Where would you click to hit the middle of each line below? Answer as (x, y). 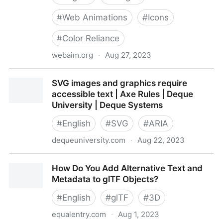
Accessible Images (46, 74)
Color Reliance (91, 38)
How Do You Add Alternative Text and (127, 168)
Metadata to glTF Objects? (105, 179)
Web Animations (95, 17)
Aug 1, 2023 (139, 214)
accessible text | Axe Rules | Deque (122, 94)
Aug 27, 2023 (128, 55)
